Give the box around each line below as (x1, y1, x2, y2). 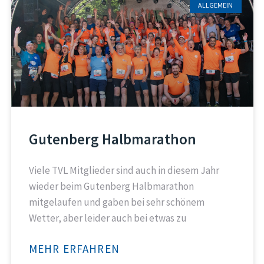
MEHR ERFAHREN (28, 242, 120, 256)
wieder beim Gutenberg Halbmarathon (28, 180, 194, 193)
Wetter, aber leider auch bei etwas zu (28, 212, 187, 225)
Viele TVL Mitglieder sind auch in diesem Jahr (28, 164, 219, 177)
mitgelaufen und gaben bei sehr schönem (28, 196, 204, 209)
